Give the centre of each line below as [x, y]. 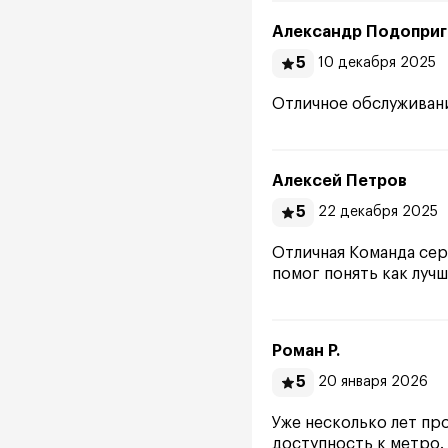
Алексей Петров [339, 181]
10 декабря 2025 [377, 63]
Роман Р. [306, 351]
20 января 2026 [373, 382]
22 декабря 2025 [378, 212]
